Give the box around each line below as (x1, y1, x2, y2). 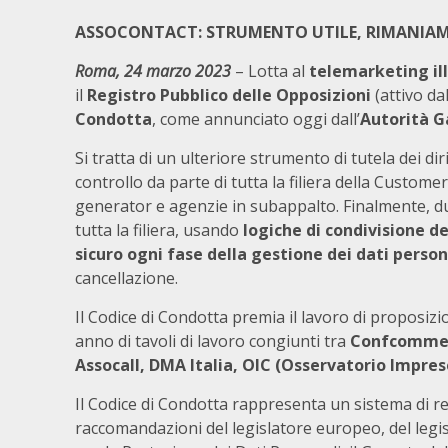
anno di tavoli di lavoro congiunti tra (75, 330, 350, 352)
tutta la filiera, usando (75, 219, 243, 241)
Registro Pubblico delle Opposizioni (87, 84, 371, 106)
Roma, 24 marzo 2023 (75, 60, 231, 82)
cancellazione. (75, 267, 182, 289)
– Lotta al (231, 60, 309, 82)
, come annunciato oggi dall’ (152, 108, 360, 130)
